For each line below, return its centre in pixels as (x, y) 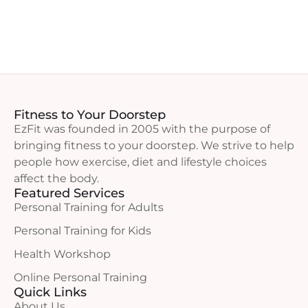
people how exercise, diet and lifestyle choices (140, 162)
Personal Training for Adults (89, 207)
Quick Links (50, 292)
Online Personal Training (80, 277)
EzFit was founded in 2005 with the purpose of (142, 129)
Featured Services (69, 193)
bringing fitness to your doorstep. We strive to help (154, 145)
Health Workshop (62, 254)
